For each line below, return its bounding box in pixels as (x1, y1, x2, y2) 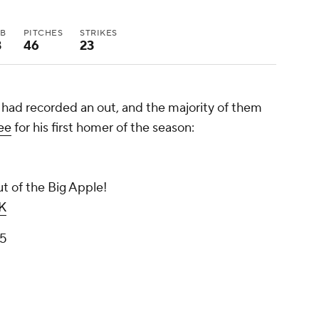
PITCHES (23, 28, 63, 39)
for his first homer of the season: (11, 119, 197, 136)
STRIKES (80, 28, 117, 39)
